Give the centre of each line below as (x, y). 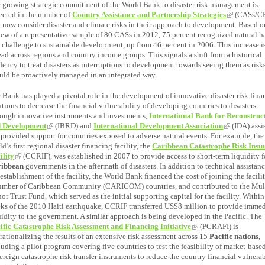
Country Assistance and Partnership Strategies (149, 14)
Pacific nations (234, 236)
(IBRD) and (74, 125)
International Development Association (159, 125)
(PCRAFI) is (219, 226)
